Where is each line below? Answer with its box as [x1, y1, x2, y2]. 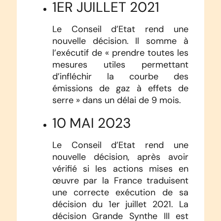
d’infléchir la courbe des [52, 71, 189, 82]
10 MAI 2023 [52, 114, 131, 131]
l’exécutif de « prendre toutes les [52, 47, 189, 58]
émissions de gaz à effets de [52, 82, 189, 94]
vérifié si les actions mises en [52, 163, 189, 174]
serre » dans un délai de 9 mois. [52, 94, 181, 106]
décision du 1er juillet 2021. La [52, 198, 189, 210]
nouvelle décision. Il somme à [52, 35, 189, 46]
